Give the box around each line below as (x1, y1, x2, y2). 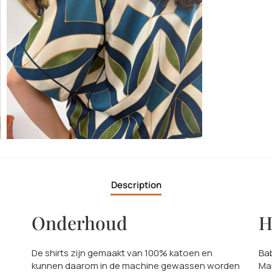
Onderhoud (32, 211, 128, 236)
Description (110, 178, 161, 191)
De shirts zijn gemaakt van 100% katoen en (32, 246, 213, 260)
